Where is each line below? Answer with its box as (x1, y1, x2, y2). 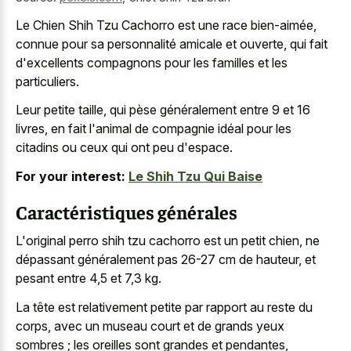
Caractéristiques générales (16, 199, 237, 223)
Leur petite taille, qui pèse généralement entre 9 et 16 (16, 102, 310, 118)
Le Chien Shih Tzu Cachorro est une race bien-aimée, (16, 16, 317, 33)
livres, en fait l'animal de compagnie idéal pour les (16, 121, 291, 137)
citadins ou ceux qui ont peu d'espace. (16, 139, 233, 156)
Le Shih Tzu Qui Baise (128, 168, 262, 184)
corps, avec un (16, 317, 103, 334)
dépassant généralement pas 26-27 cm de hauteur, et (16, 251, 316, 268)
